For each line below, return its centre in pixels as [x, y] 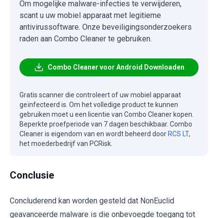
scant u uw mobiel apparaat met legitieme [90, 15]
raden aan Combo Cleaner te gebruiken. [86, 38]
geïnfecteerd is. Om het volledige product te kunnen [99, 104]
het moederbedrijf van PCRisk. [66, 143]
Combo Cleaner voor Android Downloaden [116, 67]
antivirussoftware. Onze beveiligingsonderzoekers [106, 27]
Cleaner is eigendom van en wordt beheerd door [94, 134]
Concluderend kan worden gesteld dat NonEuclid [92, 200]
